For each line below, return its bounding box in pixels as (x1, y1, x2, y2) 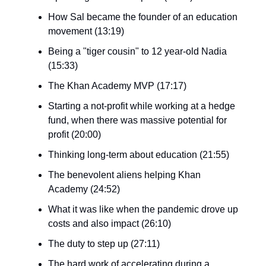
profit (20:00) (48, 129, 101, 140)
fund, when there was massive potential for (48, 115, 227, 125)
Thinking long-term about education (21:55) (48, 150, 229, 160)
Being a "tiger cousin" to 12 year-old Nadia (48, 46, 227, 56)
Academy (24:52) (48, 184, 120, 194)
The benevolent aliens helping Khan (48, 170, 201, 180)
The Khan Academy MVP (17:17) (48, 81, 186, 91)
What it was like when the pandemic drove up (48, 204, 238, 214)
